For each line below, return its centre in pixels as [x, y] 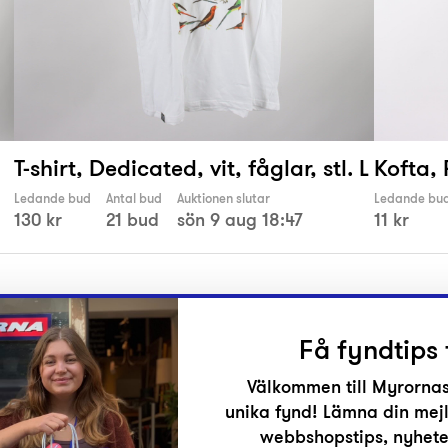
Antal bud [134, 199]
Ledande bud [52, 199]
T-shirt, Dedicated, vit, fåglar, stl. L [191, 168]
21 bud [132, 220]
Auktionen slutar [223, 199]
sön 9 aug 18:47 [240, 220]
